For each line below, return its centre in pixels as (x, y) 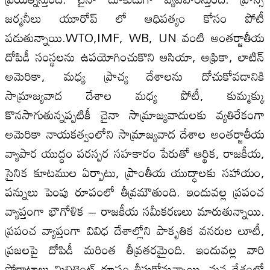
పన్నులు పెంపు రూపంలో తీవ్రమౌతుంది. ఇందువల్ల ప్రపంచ (135, 191)
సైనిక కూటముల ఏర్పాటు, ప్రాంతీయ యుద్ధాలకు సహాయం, (135, 172)
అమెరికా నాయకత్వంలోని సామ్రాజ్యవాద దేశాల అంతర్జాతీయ (135, 133)
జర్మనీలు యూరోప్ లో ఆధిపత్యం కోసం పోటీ (135, 18)
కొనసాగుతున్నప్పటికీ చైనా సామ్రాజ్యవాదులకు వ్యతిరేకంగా (135, 114)
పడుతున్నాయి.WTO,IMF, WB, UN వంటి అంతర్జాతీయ (135, 37)
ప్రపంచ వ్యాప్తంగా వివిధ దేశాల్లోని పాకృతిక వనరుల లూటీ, (135, 230)
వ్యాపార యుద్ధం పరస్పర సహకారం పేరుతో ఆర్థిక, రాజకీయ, (135, 153)
